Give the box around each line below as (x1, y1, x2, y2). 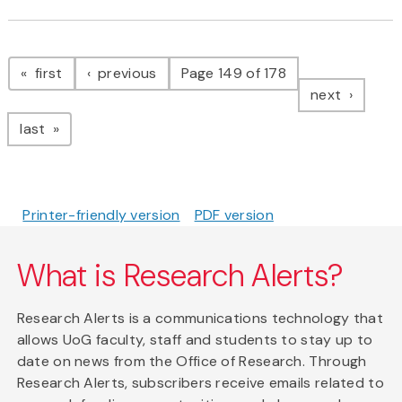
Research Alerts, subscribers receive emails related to (16, 373, 384, 393)
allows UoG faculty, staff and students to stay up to (16, 330, 373, 350)
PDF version (194, 205, 274, 225)
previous (93, 64, 157, 83)
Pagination (7, 36, 152, 74)
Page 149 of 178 (180, 64, 287, 83)
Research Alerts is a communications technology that (16, 309, 384, 328)
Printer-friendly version (22, 205, 180, 225)
